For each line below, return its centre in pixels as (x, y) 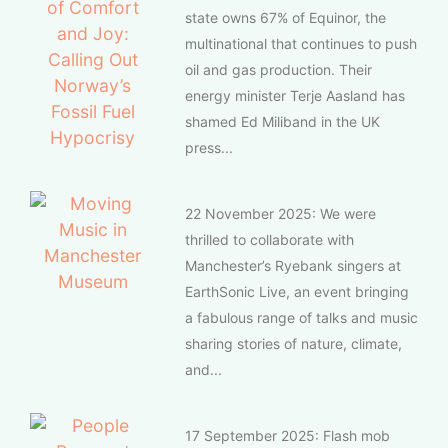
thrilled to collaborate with (269, 239)
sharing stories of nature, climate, (293, 343)
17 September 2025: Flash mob (287, 435)
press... (209, 147)
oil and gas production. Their (278, 69)
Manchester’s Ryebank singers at (293, 265)
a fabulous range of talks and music (301, 317)
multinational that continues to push (301, 43)
